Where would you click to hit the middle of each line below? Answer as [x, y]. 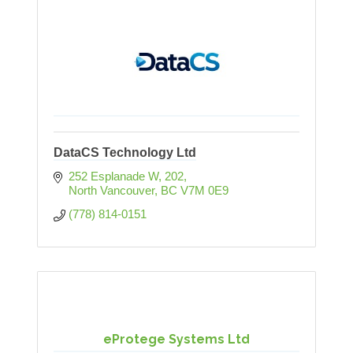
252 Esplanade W [113, 176]
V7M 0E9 [204, 191]
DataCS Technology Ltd [125, 153]
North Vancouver [111, 191]
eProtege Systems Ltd [176, 340]
